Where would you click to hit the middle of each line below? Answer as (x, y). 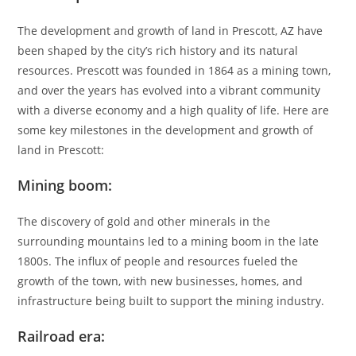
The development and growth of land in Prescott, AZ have (170, 30)
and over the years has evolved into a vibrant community (169, 90)
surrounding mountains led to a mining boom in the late (168, 241)
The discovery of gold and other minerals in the (144, 221)
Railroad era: (64, 336)
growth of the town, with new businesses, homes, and (161, 281)
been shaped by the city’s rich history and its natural (158, 50)
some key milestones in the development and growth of (166, 130)
